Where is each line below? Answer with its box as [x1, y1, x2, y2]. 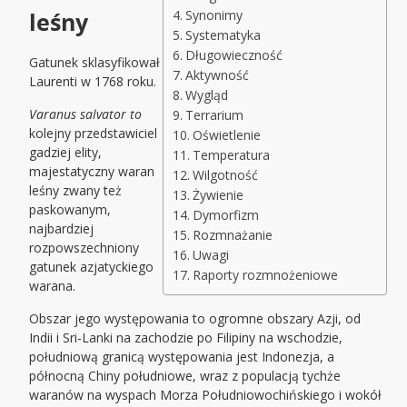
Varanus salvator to [29, 105, 146, 124]
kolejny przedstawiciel [29, 124, 158, 143]
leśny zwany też [29, 182, 123, 200]
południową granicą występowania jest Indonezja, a [29, 348, 335, 366]
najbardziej [29, 220, 94, 238]
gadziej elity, [29, 144, 103, 162]
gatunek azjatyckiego [29, 258, 154, 276]
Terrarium [184, 106, 243, 124]
